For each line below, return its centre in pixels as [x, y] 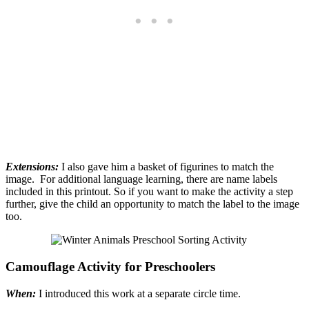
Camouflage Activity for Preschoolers [110, 267]
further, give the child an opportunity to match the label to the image [152, 204]
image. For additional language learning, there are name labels [141, 179]
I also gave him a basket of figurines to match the [166, 167]
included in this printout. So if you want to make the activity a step [149, 192]
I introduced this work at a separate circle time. [138, 293]
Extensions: [32, 167]
